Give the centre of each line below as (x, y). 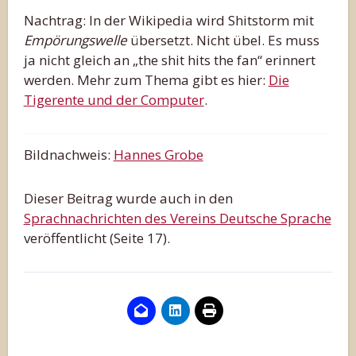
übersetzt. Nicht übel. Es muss (223, 40)
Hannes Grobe (158, 154)
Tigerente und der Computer (114, 99)
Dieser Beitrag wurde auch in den (128, 198)
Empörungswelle (75, 40)
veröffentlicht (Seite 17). (97, 238)
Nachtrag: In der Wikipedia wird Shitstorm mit (168, 20)
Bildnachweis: (68, 154)
